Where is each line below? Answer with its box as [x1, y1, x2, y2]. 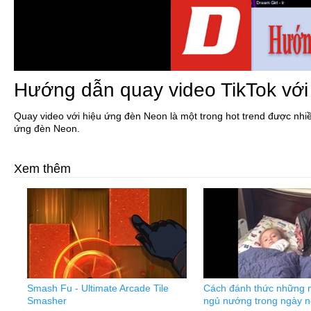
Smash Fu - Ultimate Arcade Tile [27, 283, 169, 294]
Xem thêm [14, 162, 71, 176]
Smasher [27, 295, 67, 306]
